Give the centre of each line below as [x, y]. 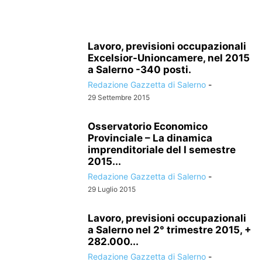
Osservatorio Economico [148, 126]
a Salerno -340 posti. [139, 70]
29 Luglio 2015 [112, 189]
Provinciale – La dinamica [150, 138]
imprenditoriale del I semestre [162, 150]
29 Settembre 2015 [119, 97]
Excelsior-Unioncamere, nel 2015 [169, 58]
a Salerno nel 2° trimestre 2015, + [170, 230]
